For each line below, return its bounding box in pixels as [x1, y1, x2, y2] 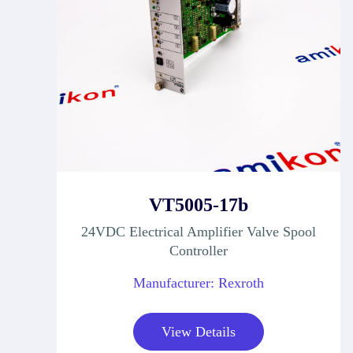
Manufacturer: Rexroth [133, 274, 264, 291]
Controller [169, 242, 228, 258]
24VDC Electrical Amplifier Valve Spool [81, 223, 316, 240]
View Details [162, 323, 236, 340]
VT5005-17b [149, 194, 248, 215]
